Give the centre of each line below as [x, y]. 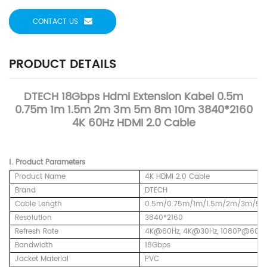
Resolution [33, 218]
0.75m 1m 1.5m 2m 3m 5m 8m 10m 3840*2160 [133, 110]
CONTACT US [55, 22]
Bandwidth [34, 246]
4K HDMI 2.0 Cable [177, 177]
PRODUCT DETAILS [63, 65]
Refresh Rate [37, 232]
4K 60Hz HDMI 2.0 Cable [133, 123]
